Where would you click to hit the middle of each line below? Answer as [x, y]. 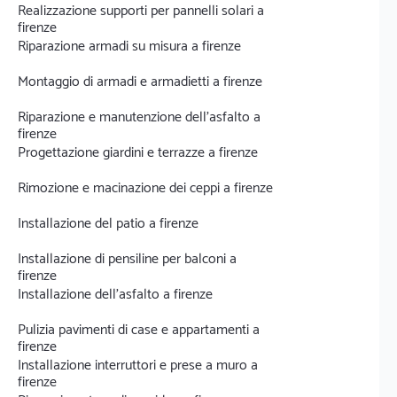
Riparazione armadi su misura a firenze [129, 47]
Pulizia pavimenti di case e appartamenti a [139, 330]
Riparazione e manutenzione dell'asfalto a [139, 117]
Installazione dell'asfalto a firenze [115, 295]
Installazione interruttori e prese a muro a [138, 366]
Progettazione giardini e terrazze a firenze [138, 153]
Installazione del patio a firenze [108, 224]
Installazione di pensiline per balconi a [127, 259]
